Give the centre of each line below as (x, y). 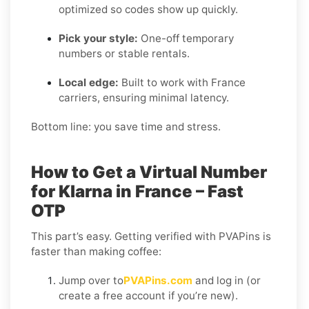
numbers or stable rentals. (124, 53)
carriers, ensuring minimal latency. (144, 97)
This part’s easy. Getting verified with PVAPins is (151, 236)
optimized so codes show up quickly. (148, 9)
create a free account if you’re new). (148, 295)
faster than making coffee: (96, 251)
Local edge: (89, 82)
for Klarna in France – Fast (137, 191)
